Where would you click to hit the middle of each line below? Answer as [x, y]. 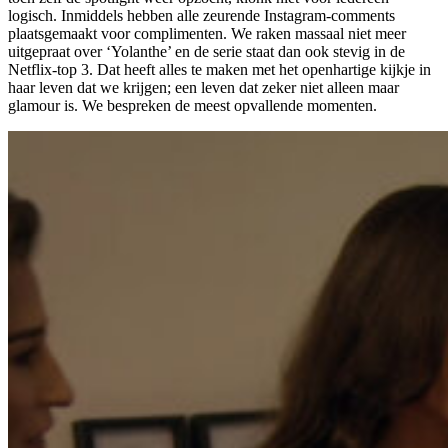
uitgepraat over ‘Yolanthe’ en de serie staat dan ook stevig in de [206, 51]
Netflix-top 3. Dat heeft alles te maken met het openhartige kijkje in [219, 69]
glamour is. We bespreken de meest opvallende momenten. [192, 105]
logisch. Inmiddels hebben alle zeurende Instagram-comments [201, 15]
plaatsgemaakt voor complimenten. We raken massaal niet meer [207, 33]
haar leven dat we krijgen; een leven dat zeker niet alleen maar [203, 87]
